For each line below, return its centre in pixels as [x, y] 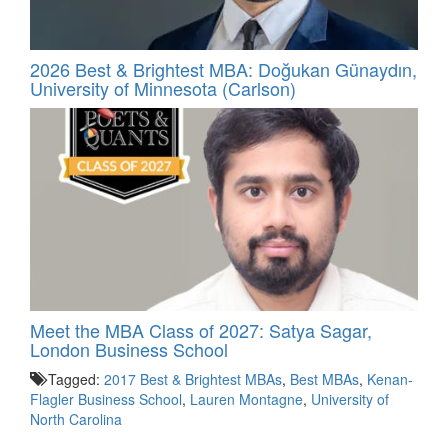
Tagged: [74, 378]
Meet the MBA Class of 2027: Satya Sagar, [201, 329]
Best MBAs [324, 378]
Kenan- [390, 378]
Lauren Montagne [246, 398]
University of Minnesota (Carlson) [163, 88]
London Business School [129, 348]
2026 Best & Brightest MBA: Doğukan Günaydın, [223, 69]
